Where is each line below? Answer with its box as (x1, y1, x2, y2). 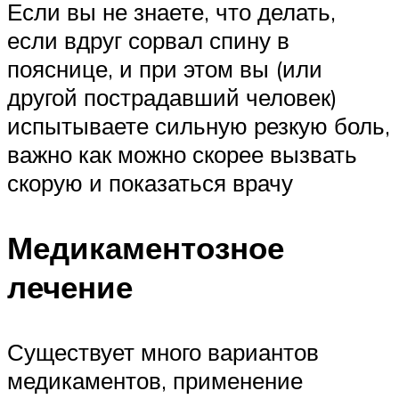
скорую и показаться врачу (7, 167, 293, 197)
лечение (7, 266, 133, 306)
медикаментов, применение (7, 366, 303, 395)
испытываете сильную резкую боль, (7, 110, 390, 140)
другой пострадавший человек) (7, 82, 338, 111)
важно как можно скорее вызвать (7, 139, 357, 168)
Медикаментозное (7, 227, 284, 267)
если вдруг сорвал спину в (7, 25, 289, 54)
